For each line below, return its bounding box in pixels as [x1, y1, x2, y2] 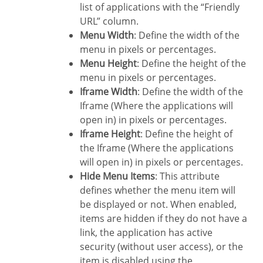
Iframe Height [82, 127, 140, 140]
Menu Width [88, 28, 134, 42]
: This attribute [155, 169, 220, 183]
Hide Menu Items [87, 169, 155, 183]
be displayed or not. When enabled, [80, 197, 237, 211]
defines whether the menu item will [80, 183, 235, 197]
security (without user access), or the [80, 240, 243, 253]
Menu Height [88, 56, 137, 70]
